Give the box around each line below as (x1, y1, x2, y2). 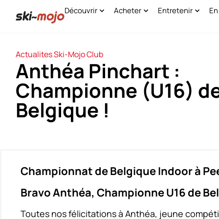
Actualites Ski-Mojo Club (16, 49, 103, 60)
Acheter (114, 5, 141, 16)
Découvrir (65, 5, 97, 16)
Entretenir (158, 5, 193, 16)
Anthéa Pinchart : (16, 57, 180, 85)
